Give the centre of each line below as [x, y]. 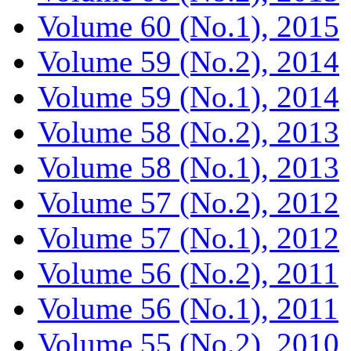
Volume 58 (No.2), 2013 [188, 132]
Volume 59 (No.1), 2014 [188, 96]
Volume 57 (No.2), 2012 [188, 202]
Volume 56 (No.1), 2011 [188, 308]
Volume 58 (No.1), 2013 [188, 167]
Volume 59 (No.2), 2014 [188, 61]
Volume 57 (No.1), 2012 [188, 237]
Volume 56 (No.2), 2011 [188, 273]
